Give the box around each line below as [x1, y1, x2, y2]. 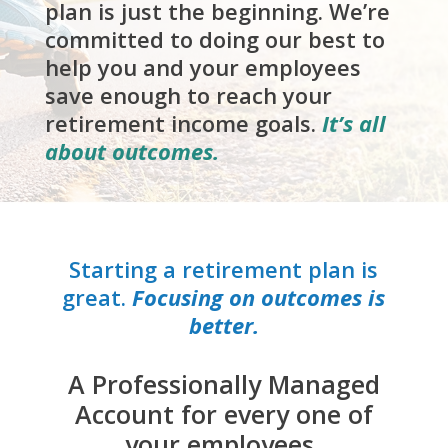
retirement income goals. [44, 108, 322, 139]
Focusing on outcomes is [132, 282, 386, 313]
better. [188, 310, 259, 341]
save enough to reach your [44, 80, 332, 111]
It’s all [321, 108, 386, 139]
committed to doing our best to [44, 24, 385, 55]
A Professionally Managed [67, 367, 380, 402]
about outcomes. [44, 136, 219, 167]
